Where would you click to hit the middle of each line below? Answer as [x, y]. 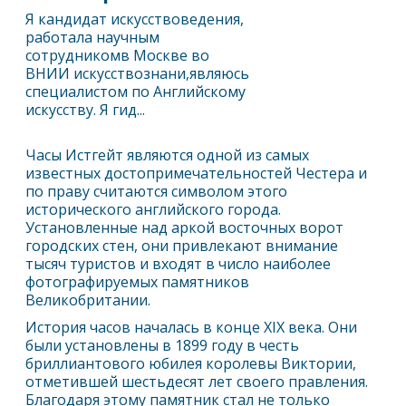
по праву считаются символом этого [157, 191]
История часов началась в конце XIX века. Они [192, 327]
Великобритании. [88, 300]
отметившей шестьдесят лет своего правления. [197, 382]
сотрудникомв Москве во [118, 55]
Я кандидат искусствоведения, [135, 19]
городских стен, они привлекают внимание [182, 246]
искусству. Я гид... [86, 110]
